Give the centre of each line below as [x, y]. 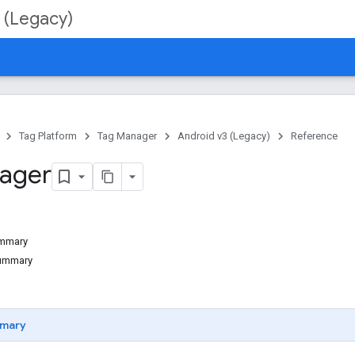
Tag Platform [48, 136]
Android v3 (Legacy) [224, 136]
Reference [314, 136]
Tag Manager [127, 136]
